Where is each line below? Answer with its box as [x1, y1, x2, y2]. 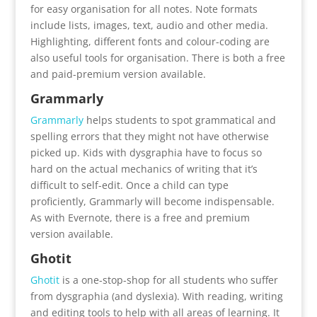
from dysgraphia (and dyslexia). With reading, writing [30, 289, 283, 303]
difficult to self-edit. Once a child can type [30, 178, 229, 192]
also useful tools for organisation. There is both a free [30, 50, 285, 64]
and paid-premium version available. [30, 67, 206, 81]
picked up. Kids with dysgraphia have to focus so [30, 145, 262, 159]
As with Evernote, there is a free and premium [30, 210, 250, 224]
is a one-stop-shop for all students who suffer [59, 272, 278, 287]
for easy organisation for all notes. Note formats [30, 1, 258, 16]
